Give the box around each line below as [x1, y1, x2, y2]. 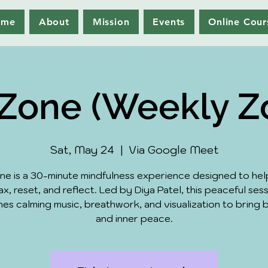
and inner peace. [95, 212, 173, 224]
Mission [92, 16, 130, 28]
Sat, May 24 [49, 143, 114, 157]
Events [153, 16, 185, 28]
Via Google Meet [128, 143, 219, 157]
